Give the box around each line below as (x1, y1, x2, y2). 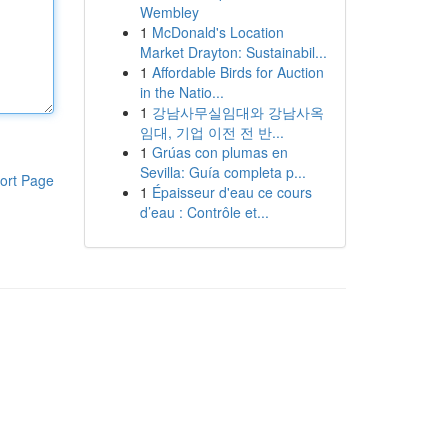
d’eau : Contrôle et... (139, 202, 269, 222)
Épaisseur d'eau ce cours (151, 182, 312, 202)
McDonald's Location (151, 22, 284, 42)
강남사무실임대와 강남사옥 (151, 102, 324, 122)
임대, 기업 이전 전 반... (139, 122, 284, 142)
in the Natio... (139, 82, 224, 102)
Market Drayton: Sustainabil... (139, 42, 327, 62)
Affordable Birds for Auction (151, 62, 324, 82)
